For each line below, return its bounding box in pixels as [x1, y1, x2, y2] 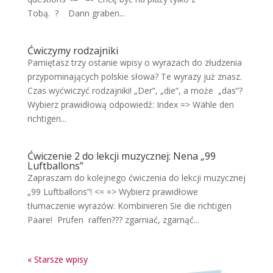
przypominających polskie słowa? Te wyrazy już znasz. [27, 71, 242, 82]
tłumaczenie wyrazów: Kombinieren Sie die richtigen [27, 200, 232, 211]
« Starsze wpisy [27, 253, 88, 265]
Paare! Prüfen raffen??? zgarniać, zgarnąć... [27, 214, 199, 225]
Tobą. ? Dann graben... [27, 7, 125, 19]
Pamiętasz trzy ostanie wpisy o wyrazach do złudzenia [27, 57, 242, 68]
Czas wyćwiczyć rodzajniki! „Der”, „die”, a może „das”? [27, 85, 243, 96]
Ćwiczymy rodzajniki [27, 44, 118, 57]
